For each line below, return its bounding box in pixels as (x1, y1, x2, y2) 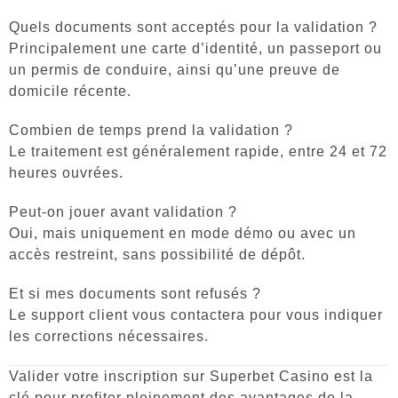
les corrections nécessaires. (9, 328, 209, 344)
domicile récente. (9, 83, 131, 99)
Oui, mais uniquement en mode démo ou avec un (9, 225, 356, 241)
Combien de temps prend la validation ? (9, 122, 293, 138)
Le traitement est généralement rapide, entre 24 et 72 (9, 143, 387, 159)
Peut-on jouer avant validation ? (9, 203, 237, 219)
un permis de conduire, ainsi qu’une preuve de (9, 61, 340, 77)
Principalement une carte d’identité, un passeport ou (9, 40, 382, 56)
